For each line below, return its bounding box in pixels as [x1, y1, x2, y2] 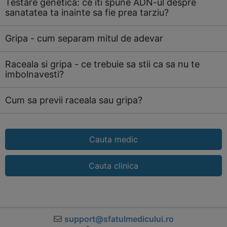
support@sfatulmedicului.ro [64, 214, 174, 224]
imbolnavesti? [5, 69, 64, 80]
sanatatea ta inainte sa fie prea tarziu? [5, 7, 169, 18]
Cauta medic [89, 134, 138, 144]
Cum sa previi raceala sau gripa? [5, 95, 142, 105]
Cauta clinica [89, 161, 138, 171]
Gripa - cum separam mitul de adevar [5, 33, 163, 44]
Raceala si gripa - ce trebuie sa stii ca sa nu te [5, 59, 200, 69]
